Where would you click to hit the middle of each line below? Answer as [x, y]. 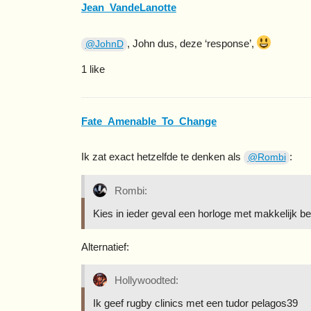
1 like [93, 69]
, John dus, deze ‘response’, [192, 44]
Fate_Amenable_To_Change [149, 121]
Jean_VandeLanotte [129, 8]
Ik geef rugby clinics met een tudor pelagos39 [195, 303]
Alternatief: [105, 246]
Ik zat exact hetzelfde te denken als [162, 156]
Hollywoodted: [145, 280]
